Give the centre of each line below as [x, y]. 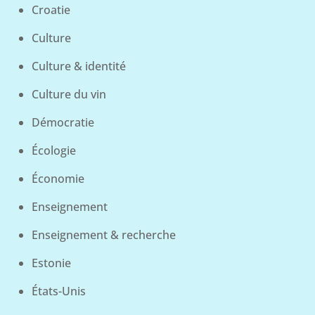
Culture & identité [78, 66]
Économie [58, 179]
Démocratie [63, 123]
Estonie [51, 263]
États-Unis [58, 291]
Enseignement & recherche [103, 235]
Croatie [51, 10]
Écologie [53, 151]
